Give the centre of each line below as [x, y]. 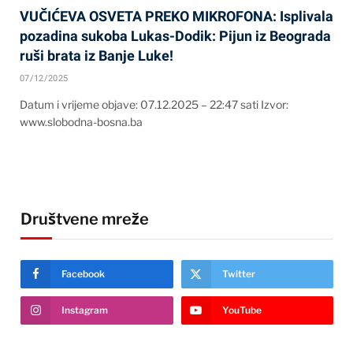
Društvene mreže [85, 219]
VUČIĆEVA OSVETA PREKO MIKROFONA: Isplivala [176, 16]
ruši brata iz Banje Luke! [97, 55]
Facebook [83, 273]
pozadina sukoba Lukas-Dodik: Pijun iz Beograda [175, 35]
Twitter [238, 273]
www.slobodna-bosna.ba [81, 121]
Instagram [85, 310]
